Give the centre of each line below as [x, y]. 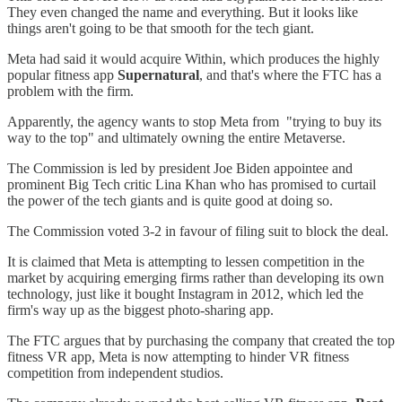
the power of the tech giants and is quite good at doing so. [170, 201]
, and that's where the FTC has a [290, 75]
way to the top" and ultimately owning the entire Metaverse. [176, 138]
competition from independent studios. [115, 373]
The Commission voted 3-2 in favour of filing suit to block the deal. [198, 232]
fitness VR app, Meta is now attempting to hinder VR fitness [178, 357]
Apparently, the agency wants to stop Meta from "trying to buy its [194, 122]
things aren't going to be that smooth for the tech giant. [161, 29]
